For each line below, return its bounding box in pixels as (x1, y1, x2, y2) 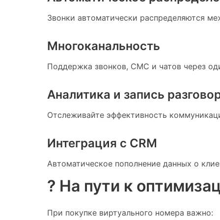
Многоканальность (47, 38, 160, 53)
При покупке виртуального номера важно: (47, 207, 213, 218)
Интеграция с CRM (47, 136, 157, 150)
